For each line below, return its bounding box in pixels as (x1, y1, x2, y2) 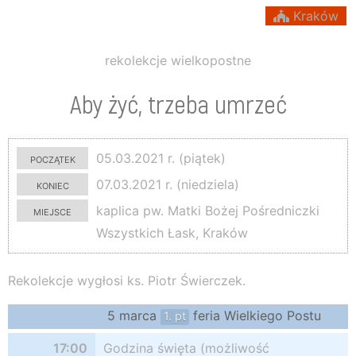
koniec (36, 176, 69, 192)
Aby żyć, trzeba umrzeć (69, 88, 287, 118)
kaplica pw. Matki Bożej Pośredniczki (92, 203, 319, 219)
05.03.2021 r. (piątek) (92, 150, 226, 166)
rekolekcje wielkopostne (105, 52, 251, 68)
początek (29, 150, 75, 166)
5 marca (107, 308, 161, 323)
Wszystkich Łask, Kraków (96, 225, 248, 241)
